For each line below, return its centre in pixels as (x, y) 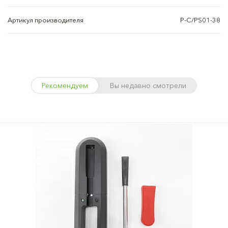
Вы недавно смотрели (148, 85)
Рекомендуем (65, 85)
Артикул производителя (46, 20)
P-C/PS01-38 (200, 20)
